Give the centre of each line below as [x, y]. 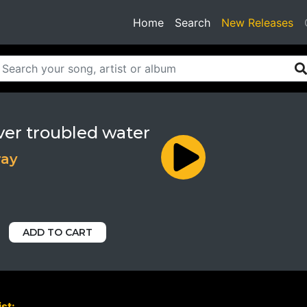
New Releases [257, 22]
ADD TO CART [58, 232]
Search [193, 22]
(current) [232, 22]
